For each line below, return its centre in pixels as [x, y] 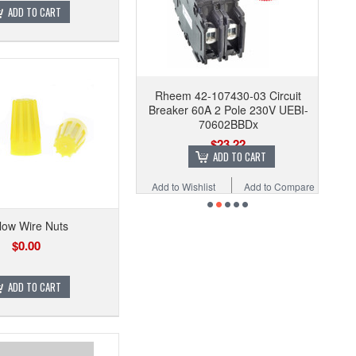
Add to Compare [279, 186]
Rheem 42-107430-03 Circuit [228, 95]
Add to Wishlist [183, 186]
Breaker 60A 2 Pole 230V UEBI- [228, 110]
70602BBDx [228, 124]
